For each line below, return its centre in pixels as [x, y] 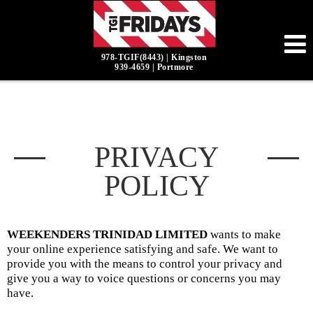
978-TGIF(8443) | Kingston [154, 58]
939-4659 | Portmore [154, 67]
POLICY [156, 186]
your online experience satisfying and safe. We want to [143, 249]
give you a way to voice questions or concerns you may [144, 279]
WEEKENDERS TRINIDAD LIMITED [107, 235]
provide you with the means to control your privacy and [145, 264]
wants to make [244, 235]
